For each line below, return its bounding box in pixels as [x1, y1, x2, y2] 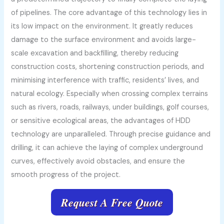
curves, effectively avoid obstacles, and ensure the [11, 156, 185, 166]
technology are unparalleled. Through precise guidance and [11, 129, 211, 139]
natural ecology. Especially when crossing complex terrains [11, 89, 208, 99]
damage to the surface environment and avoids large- [11, 35, 196, 45]
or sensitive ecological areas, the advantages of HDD [11, 116, 191, 126]
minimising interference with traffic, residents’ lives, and [11, 75, 199, 85]
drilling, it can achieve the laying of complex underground [11, 143, 203, 153]
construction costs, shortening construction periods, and [11, 62, 204, 72]
